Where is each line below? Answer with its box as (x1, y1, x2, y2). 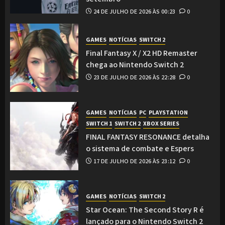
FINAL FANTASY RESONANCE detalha (86, 131, 209, 143)
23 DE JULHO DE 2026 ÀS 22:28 (93, 73, 176, 82)
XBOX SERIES (143, 119, 179, 128)
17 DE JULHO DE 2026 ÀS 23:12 (93, 157, 176, 166)
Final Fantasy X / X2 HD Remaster (86, 47, 197, 59)
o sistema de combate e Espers (86, 143, 194, 154)
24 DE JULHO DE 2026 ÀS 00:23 (93, 8, 176, 17)
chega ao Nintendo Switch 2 (86, 59, 184, 70)
